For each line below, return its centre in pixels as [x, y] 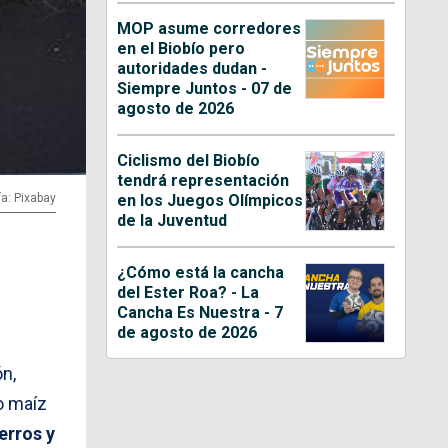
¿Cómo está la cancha [201, 272]
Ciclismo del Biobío [189, 160]
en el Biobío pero [181, 48]
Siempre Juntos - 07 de [205, 88]
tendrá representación [203, 180]
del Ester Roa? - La [188, 292]
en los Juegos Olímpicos [210, 200]
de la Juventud [172, 220]
